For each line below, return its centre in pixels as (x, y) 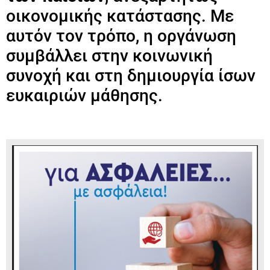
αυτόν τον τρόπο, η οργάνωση (121, 36)
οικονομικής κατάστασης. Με (120, 16)
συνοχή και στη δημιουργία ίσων (131, 75)
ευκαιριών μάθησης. (84, 95)
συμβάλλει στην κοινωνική (109, 55)
